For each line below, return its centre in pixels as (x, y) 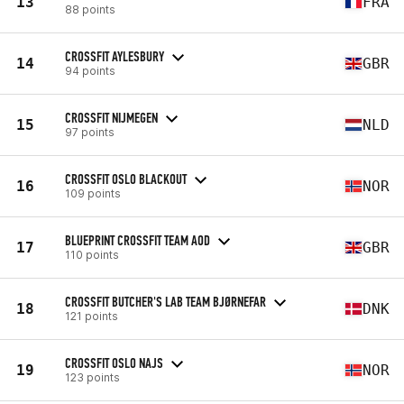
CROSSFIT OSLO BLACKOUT (126, 179)
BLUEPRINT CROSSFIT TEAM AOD (138, 240)
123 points (92, 377)
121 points (92, 316)
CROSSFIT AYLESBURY (115, 56)
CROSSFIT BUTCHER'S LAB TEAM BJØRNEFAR (165, 301)
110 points (92, 254)
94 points (90, 70)
